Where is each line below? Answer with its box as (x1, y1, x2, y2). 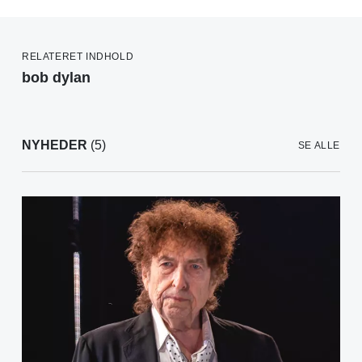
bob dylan (22, 69, 90, 86)
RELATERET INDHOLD (22, 51, 134, 63)
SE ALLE (297, 140, 340, 152)
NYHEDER (22, 138, 87, 153)
